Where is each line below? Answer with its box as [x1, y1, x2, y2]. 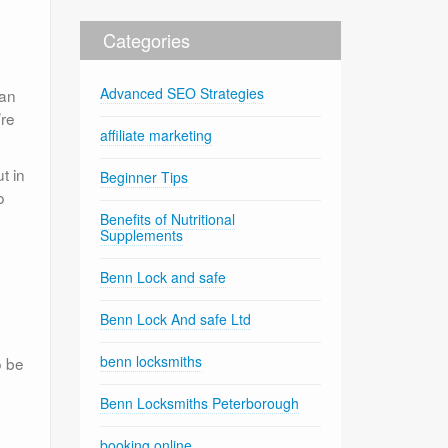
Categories [103, 26, 191, 53]
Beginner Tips [100, 166, 189, 187]
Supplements [100, 224, 184, 245]
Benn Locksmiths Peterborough [100, 392, 300, 413]
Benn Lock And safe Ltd [100, 308, 252, 329]
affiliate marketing [100, 124, 213, 145]
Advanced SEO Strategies [100, 82, 265, 103]
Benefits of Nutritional [100, 208, 236, 229]
